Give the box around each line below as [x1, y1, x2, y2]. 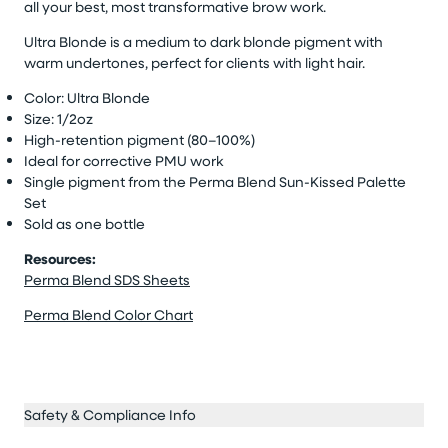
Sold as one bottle [24, 214, 145, 234]
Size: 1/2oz [24, 109, 93, 129]
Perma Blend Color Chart [24, 305, 193, 325]
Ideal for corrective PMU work [24, 151, 223, 171]
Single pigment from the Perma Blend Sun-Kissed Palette [24, 172, 406, 192]
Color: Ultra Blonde [24, 88, 150, 108]
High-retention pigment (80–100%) [24, 130, 255, 150]
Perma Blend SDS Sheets [24, 270, 190, 290]
